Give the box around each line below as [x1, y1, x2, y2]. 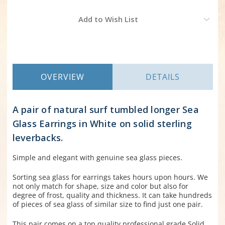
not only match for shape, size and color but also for [12, 181, 188, 191]
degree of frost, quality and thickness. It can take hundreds [12, 190, 212, 200]
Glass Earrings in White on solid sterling [12, 118, 192, 130]
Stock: [12, 19, 32, 29]
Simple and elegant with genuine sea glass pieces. [12, 153, 182, 163]
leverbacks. [12, 132, 63, 144]
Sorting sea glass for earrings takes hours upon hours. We [12, 172, 208, 182]
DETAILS [145, 71, 180, 83]
